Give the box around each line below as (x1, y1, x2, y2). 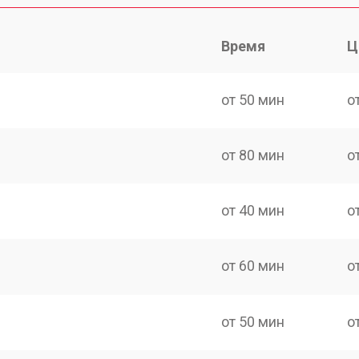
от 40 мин (221, 202, 285, 219)
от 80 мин (221, 146, 285, 163)
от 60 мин (221, 257, 285, 275)
